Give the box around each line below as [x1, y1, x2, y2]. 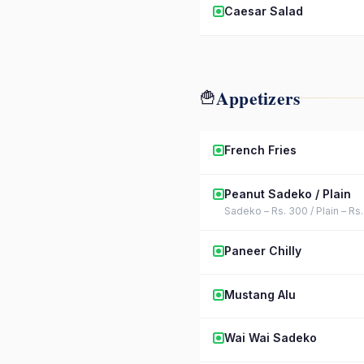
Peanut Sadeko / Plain [224, 186, 351, 201]
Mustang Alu [224, 287, 296, 301]
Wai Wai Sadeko [224, 331, 317, 345]
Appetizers [216, 84, 301, 110]
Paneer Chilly [224, 243, 301, 258]
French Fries [224, 143, 297, 158]
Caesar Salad [224, 4, 303, 19]
